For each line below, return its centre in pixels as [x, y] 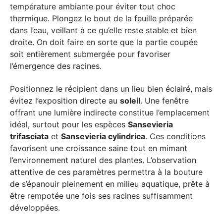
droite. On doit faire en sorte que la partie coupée [104, 42]
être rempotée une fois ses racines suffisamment [101, 196]
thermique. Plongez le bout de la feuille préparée [101, 18]
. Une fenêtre [165, 101]
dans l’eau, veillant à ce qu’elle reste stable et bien [103, 30]
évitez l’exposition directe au [65, 101]
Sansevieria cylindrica [103, 136]
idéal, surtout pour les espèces [69, 124]
